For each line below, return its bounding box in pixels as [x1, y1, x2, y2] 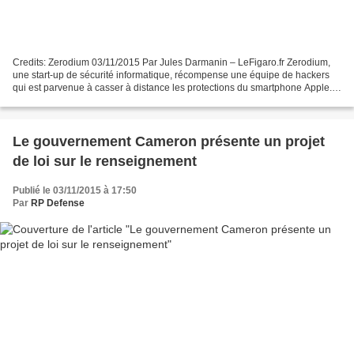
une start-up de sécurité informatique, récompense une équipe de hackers [13, 70, 330, 81]
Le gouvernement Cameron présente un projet [13, 134, 325, 150]
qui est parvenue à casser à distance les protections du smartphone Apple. [13, 82, 332, 94]
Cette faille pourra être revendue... [13, 95, 159, 107]
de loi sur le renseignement [13, 153, 197, 170]
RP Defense [31, 198, 85, 209]
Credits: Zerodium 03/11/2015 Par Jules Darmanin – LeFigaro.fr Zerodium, [13, 57, 330, 69]
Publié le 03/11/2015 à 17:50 [13, 185, 137, 197]
